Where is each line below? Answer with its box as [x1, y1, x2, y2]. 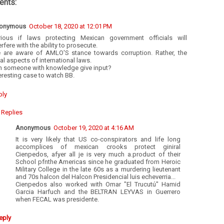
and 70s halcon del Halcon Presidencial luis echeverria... [15, 172, 175, 180]
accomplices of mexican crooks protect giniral [15, 142, 180, 150]
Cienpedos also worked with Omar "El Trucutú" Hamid [15, 180, 180, 188]
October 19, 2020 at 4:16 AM [53, 123, 134, 131]
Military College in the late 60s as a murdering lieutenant [15, 165, 180, 173]
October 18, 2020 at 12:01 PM [29, 22, 112, 30]
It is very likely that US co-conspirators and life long [15, 135, 180, 143]
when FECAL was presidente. [15, 195, 99, 203]
